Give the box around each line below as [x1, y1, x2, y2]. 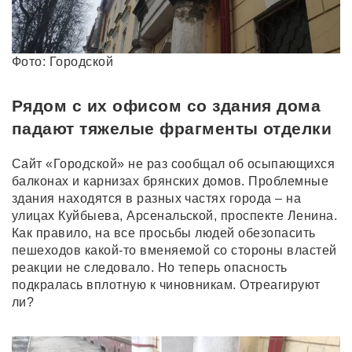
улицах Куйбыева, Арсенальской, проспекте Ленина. [12, 208, 338, 222]
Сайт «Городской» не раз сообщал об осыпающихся [12, 156, 335, 170]
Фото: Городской [12, 54, 114, 68]
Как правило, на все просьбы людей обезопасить [12, 225, 316, 240]
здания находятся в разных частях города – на [12, 191, 302, 205]
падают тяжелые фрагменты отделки [12, 119, 332, 137]
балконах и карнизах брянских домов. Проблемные [12, 174, 329, 188]
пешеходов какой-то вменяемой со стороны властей [12, 243, 337, 257]
